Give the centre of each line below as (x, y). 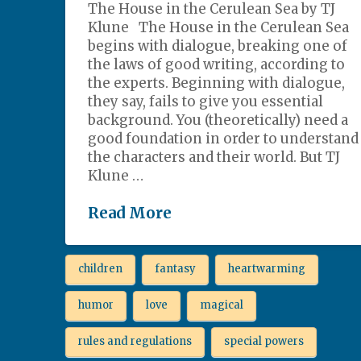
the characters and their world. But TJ (214, 158)
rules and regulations (135, 342)
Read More (130, 214)
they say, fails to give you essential (206, 102)
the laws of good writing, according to (217, 65)
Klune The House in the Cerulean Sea (219, 28)
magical (221, 305)
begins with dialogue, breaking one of (218, 46)
